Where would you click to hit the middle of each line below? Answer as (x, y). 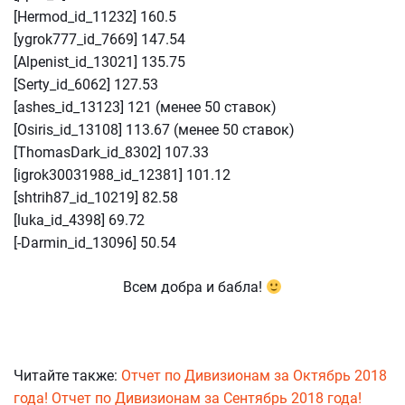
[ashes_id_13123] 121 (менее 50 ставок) (145, 107)
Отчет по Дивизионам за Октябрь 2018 (254, 376)
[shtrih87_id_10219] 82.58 (96, 198)
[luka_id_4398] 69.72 (79, 220)
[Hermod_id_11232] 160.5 (95, 17)
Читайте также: (67, 376)
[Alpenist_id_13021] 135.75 (99, 62)
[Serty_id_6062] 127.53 (86, 85)
